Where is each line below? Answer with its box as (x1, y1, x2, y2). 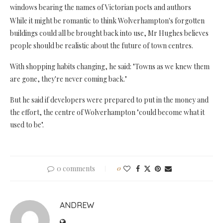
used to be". (10, 119, 44, 129)
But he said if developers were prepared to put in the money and (10, 95, 209, 105)
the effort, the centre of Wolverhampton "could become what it (10, 107, 205, 117)
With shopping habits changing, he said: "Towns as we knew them (10, 61, 210, 71)
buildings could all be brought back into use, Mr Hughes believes (10, 28, 209, 38)
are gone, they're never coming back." (10, 74, 127, 84)
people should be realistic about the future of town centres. (10, 40, 193, 50)
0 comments (57, 163, 95, 173)
